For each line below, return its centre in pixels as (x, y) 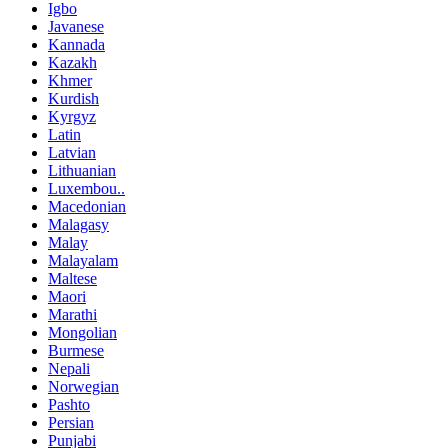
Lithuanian (82, 171)
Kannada (76, 45)
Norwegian (83, 387)
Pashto (69, 405)
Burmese (76, 351)
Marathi (72, 315)
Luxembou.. (86, 189)
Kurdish (73, 99)
